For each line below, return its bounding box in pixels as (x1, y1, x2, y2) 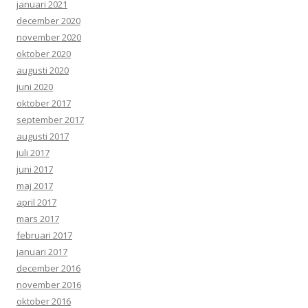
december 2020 (16, 14, 80, 27)
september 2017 (16, 113, 84, 126)
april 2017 (16, 196, 56, 209)
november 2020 (16, 31, 81, 44)
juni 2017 (16, 163, 53, 176)
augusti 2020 (16, 64, 69, 77)
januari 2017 (16, 245, 67, 258)
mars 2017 (16, 212, 59, 225)
